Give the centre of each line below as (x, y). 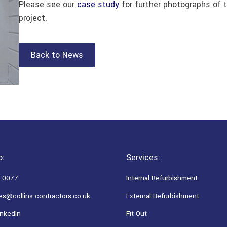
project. (33, 18)
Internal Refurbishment (162, 178)
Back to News (57, 55)
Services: (143, 157)
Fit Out (137, 213)
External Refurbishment (163, 196)
